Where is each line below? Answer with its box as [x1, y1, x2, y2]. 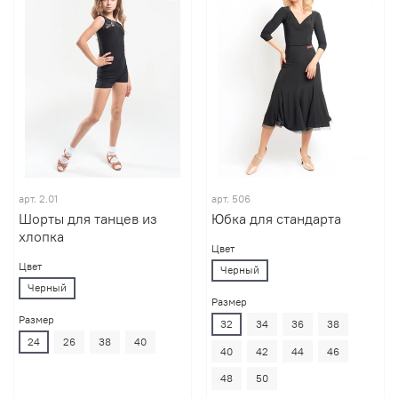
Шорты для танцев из [18, 209, 157, 227]
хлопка [18, 227, 64, 245]
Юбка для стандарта [211, 209, 341, 227]
